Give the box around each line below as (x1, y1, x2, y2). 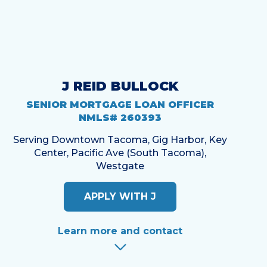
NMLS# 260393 (79, 112, 162, 124)
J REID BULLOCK (61, 77, 179, 94)
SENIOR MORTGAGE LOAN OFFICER (26, 99, 215, 111)
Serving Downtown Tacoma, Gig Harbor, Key (13, 134, 228, 146)
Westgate (96, 160, 145, 172)
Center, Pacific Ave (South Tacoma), (34, 147, 207, 159)
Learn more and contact (58, 225, 183, 237)
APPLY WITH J (84, 191, 157, 203)
